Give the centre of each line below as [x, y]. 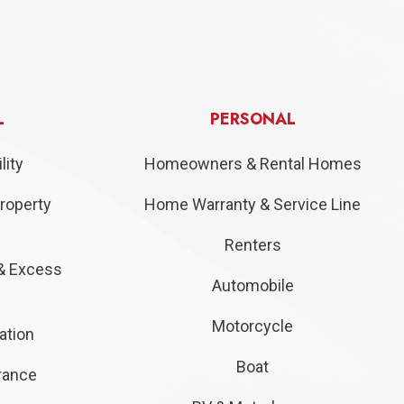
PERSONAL [252, 119]
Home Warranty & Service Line [252, 205]
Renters [252, 245]
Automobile [252, 286]
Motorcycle [252, 326]
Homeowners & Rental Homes [252, 164]
